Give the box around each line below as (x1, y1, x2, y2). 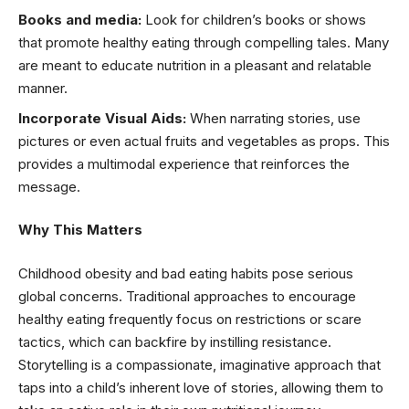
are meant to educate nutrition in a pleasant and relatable (18, 57, 372, 74)
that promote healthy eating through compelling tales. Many (18, 34, 389, 51)
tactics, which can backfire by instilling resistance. (18, 332, 331, 351)
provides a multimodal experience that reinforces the (18, 154, 350, 173)
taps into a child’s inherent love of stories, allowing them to (18, 378, 383, 396)
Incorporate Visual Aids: (18, 109, 186, 127)
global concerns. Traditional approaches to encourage (18, 287, 356, 305)
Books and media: (18, 11, 142, 28)
